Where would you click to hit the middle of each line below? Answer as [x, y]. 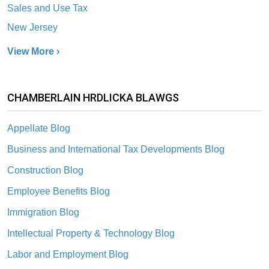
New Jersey [32, 27]
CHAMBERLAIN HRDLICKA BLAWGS [93, 97]
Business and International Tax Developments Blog [116, 149]
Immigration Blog [43, 212]
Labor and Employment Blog [68, 254]
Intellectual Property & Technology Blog [91, 233]
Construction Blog [45, 170]
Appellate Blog [39, 128]
